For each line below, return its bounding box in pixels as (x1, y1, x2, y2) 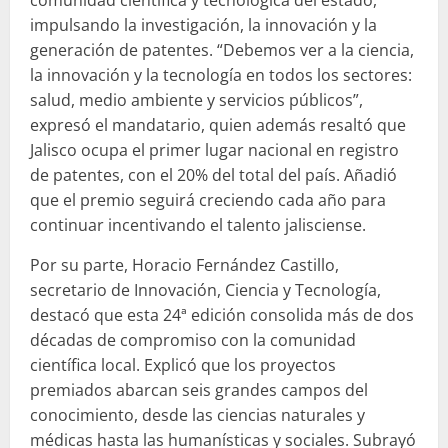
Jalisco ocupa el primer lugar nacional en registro (30, 138, 399, 161)
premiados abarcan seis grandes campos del (30, 378, 368, 401)
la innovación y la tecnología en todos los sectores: (30, 63, 412, 86)
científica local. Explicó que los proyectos (30, 353, 336, 376)
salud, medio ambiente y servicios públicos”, (30, 88, 363, 111)
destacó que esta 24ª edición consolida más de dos (30, 303, 414, 326)
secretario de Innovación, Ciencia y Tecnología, (30, 278, 381, 301)
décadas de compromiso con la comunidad (30, 328, 356, 351)
